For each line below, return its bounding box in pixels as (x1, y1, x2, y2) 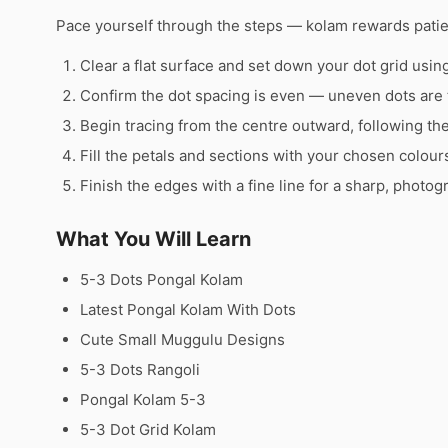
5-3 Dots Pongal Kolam (80, 269, 243, 289)
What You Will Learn (56, 226, 251, 251)
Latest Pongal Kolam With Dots (80, 299, 296, 319)
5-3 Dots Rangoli (80, 359, 200, 379)
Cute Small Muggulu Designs (80, 329, 285, 349)
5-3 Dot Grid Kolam (80, 419, 216, 439)
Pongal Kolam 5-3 (80, 389, 206, 409)
